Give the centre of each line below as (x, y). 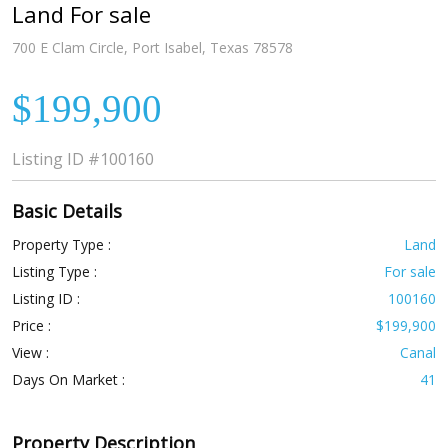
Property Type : (61, 245)
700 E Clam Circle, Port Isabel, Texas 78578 (152, 48)
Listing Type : (54, 272)
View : (30, 353)
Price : (31, 326)
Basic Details (66, 211)
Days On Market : (68, 380)
